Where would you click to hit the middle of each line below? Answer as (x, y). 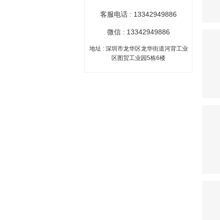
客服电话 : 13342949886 (138, 14)
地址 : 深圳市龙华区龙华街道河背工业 (138, 48)
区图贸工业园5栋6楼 (138, 58)
